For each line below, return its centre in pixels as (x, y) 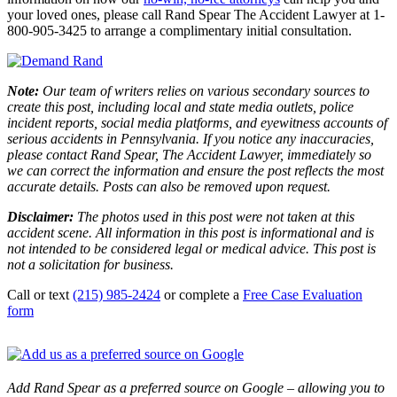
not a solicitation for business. (90, 264)
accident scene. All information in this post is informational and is (191, 232)
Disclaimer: (42, 216)
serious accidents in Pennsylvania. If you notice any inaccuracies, (191, 138)
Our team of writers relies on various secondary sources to (206, 90)
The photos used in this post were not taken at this (216, 216)
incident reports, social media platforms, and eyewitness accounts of (197, 122)
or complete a (202, 294)
